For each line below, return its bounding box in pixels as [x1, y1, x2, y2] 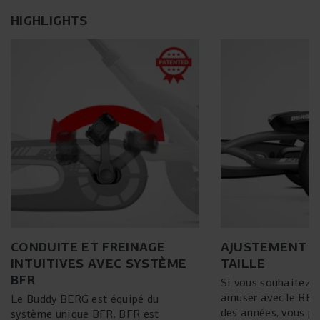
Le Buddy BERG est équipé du [11, 291, 159, 306]
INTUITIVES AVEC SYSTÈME [11, 254, 187, 271]
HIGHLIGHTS [11, 12, 88, 29]
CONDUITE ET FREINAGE [11, 238, 166, 255]
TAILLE [220, 254, 266, 271]
